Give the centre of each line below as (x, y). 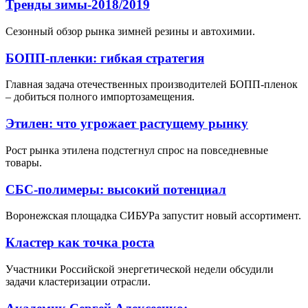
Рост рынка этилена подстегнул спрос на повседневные (137, 150)
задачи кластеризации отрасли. (78, 281)
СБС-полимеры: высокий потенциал (116, 189)
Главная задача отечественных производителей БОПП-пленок (152, 85)
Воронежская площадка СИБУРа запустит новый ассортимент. (153, 216)
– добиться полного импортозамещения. (100, 97)
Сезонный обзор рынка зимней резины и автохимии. (130, 32)
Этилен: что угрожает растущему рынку (127, 124)
